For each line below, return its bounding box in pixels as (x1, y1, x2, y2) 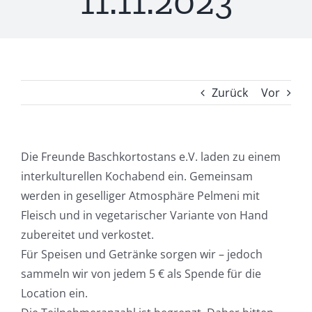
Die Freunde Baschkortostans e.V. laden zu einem (21, 149, 281, 164)
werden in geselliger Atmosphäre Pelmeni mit (21, 188, 260, 203)
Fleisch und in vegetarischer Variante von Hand (21, 208, 268, 223)
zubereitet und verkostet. (21, 227, 154, 242)
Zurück (212, 85, 248, 100)
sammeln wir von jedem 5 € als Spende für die (21, 266, 261, 281)
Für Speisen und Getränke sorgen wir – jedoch (21, 247, 263, 262)
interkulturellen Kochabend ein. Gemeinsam (21, 169, 253, 184)
